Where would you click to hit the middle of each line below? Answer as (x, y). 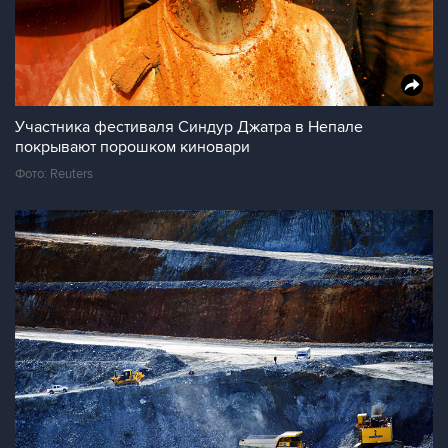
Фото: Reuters (54, 174)
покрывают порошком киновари (132, 147)
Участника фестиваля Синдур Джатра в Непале (189, 127)
